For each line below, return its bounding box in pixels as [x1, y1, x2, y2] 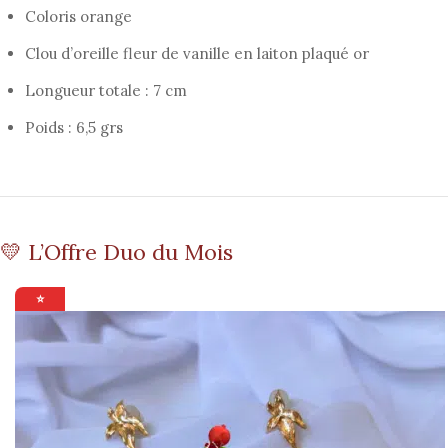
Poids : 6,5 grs [25, 118, 123, 137]
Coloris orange [25, 7, 132, 26]
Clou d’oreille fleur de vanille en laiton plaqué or [25, 44, 369, 63]
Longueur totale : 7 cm [25, 81, 187, 100]
